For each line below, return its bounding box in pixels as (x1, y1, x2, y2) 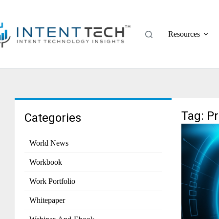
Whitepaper (29, 196, 65, 205)
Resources (168, 30, 200, 38)
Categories (24, 111, 81, 125)
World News (29, 139, 68, 148)
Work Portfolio (29, 177, 75, 186)
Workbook (29, 158, 62, 167)
